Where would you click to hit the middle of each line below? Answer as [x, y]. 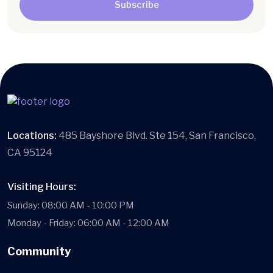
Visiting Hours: [42, 186]
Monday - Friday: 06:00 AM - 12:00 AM [88, 223]
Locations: [33, 135]
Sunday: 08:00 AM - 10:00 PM [71, 205]
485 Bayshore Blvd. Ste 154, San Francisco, [157, 135]
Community [39, 251]
